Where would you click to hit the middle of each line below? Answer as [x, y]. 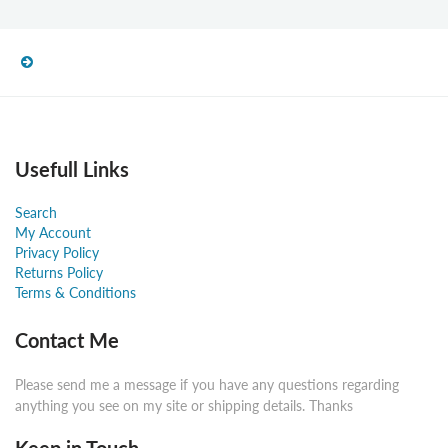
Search [36, 213]
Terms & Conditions [75, 293]
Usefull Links [72, 169]
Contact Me [67, 340]
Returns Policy [59, 273]
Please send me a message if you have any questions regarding [207, 385]
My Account [53, 233]
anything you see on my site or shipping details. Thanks [184, 406]
